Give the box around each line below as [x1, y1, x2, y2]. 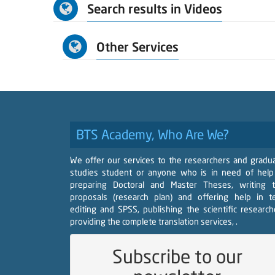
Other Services [96, 39, 179, 54]
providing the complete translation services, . [69, 216, 238, 227]
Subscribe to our [112, 246, 242, 267]
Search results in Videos [87, 1, 222, 16]
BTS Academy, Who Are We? [76, 126, 229, 142]
